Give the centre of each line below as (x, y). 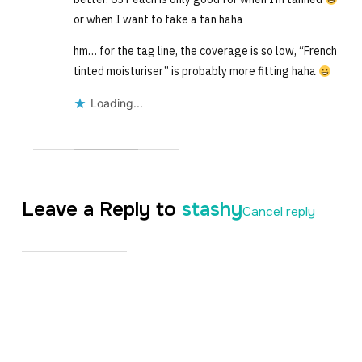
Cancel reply (278, 212)
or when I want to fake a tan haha (158, 20)
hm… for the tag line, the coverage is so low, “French (205, 51)
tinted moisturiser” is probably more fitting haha (196, 72)
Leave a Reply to (101, 210)
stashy (212, 210)
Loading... (116, 103)
